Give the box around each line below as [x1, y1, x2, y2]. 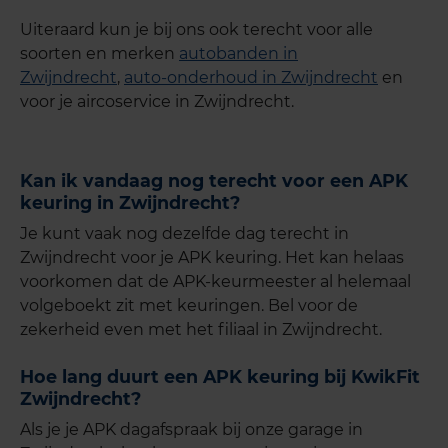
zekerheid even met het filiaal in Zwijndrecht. [20, 320, 382, 340]
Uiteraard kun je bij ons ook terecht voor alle [20, 20, 373, 40]
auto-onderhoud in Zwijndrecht [124, 68, 378, 88]
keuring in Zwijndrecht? [20, 192, 240, 214]
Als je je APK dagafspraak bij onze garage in [20, 420, 363, 440]
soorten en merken [20, 44, 179, 64]
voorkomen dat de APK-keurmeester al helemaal [20, 272, 411, 292]
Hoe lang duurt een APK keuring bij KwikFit [20, 366, 420, 388]
